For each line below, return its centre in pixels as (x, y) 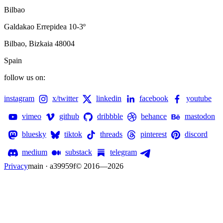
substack (79, 152)
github (69, 116)
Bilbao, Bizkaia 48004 (39, 44)
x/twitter (65, 98)
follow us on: (25, 78)
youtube (199, 98)
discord (196, 134)
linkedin (109, 98)
